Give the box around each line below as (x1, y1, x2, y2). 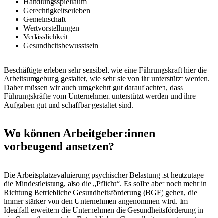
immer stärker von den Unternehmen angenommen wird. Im (4, 197, 188, 206)
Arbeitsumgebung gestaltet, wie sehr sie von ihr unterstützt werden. (4, 74, 210, 83)
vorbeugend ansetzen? (4, 140, 114, 153)
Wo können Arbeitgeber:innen (4, 127, 155, 140)
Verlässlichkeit (23, 33, 68, 41)
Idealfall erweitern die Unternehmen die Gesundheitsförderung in (4, 206, 203, 215)
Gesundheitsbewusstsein (23, 41, 98, 50)
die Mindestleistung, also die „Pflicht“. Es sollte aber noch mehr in (4, 180, 207, 188)
